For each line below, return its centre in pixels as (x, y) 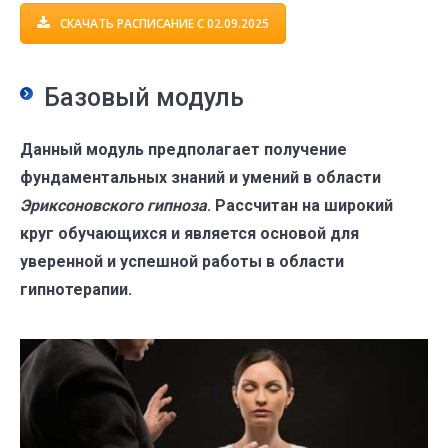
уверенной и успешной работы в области (182, 262)
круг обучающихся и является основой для (189, 234)
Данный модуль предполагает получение (183, 150)
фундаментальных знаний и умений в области (200, 178)
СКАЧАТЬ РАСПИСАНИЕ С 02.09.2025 (164, 23)
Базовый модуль (144, 98)
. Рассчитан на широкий (300, 206)
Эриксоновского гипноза (113, 206)
